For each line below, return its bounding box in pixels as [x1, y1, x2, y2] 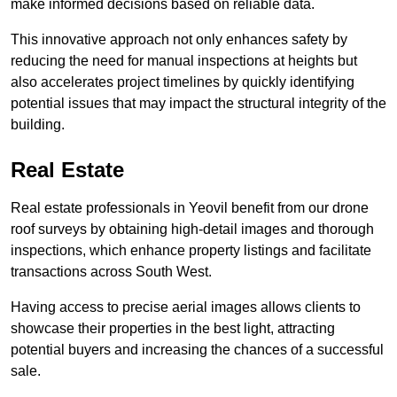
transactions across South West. [11, 264, 212, 280]
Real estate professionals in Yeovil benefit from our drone [11, 200, 369, 216]
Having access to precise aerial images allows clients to [11, 300, 361, 315]
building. [11, 117, 65, 133]
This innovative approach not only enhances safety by [11, 32, 347, 48]
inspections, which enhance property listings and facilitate [11, 243, 371, 259]
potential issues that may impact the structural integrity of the [11, 96, 386, 112]
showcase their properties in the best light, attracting [11, 321, 335, 337]
